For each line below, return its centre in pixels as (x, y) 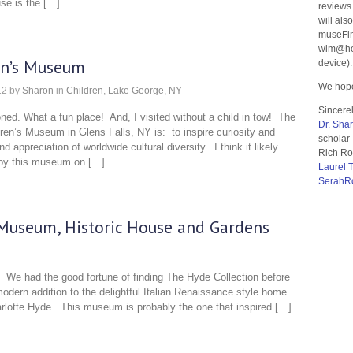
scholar (334, 138)
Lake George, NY (145, 91)
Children (85, 91)
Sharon (38, 91)
